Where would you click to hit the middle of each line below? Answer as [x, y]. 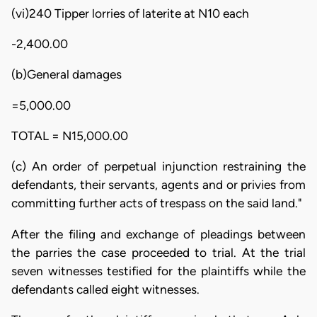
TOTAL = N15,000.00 [70, 136]
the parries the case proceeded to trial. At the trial [158, 252]
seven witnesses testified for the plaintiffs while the [158, 271]
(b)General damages [67, 75]
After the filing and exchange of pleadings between [158, 234]
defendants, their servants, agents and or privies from [158, 185]
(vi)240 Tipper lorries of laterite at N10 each [130, 13]
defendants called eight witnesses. [105, 289]
